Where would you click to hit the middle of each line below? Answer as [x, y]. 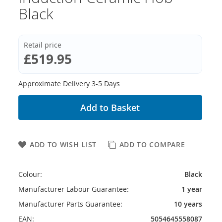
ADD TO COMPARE [152, 144]
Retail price [42, 45]
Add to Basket [110, 108]
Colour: [30, 174]
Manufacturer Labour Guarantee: [73, 189]
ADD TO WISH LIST [63, 144]
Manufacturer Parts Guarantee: [70, 204]
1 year [192, 189]
